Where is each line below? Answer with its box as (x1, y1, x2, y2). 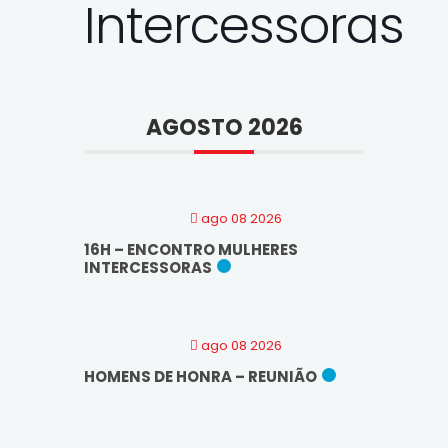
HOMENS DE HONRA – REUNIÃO (84, 365, 317, 387)
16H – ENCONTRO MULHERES (84, 238, 298, 260)
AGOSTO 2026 (145, 111, 303, 143)
